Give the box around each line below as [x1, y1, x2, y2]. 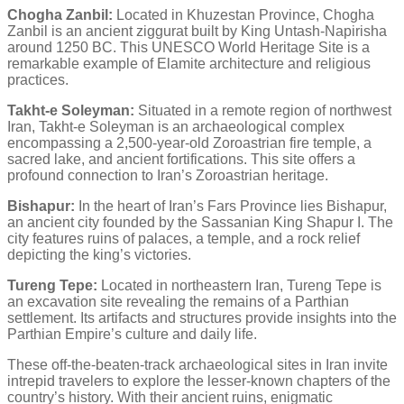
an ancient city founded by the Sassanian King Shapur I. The [7, 214, 393, 230]
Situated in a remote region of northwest [134, 102, 391, 118]
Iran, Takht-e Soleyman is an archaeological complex [7, 118, 344, 134]
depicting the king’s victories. [7, 246, 191, 262]
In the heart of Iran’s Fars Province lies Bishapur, [75, 197, 387, 214]
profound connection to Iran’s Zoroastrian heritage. [7, 167, 328, 183]
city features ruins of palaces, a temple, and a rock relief [7, 230, 360, 246]
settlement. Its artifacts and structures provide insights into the [7, 309, 397, 326]
